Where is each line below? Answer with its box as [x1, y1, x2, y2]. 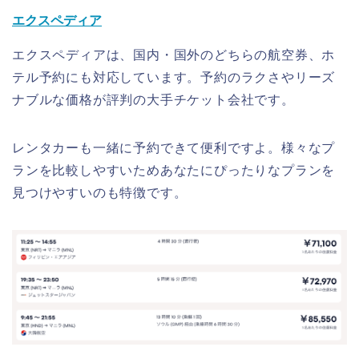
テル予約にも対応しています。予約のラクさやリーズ [12, 70, 336, 84]
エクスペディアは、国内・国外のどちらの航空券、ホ [12, 47, 336, 62]
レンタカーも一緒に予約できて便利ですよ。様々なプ [12, 140, 336, 155]
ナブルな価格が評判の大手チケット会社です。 [12, 92, 295, 107]
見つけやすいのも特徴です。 [12, 185, 188, 200]
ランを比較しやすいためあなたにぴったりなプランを [12, 163, 336, 177]
